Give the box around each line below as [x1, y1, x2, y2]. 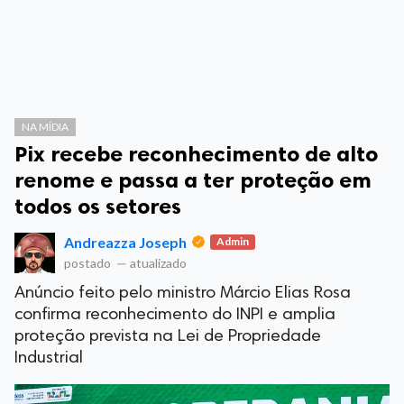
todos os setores [14, 193, 181, 219]
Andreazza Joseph [64, 234, 187, 251]
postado [64, 255, 114, 271]
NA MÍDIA [22, 120, 69, 133]
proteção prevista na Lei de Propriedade [14, 328, 321, 345]
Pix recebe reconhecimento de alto [14, 141, 378, 167]
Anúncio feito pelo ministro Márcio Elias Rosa [14, 285, 351, 302]
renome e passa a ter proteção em [14, 167, 372, 193]
